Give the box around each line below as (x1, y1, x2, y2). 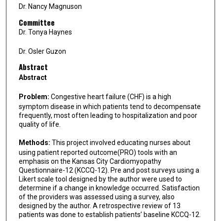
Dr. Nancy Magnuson (18, 2, 82, 11)
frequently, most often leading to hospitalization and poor (18, 111, 197, 119)
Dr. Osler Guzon (18, 47, 66, 55)
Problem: (18, 92, 51, 101)
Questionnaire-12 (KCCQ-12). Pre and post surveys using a (18, 166, 199, 174)
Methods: (18, 138, 52, 147)
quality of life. (18, 120, 61, 128)
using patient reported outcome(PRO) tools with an (18, 148, 177, 156)
